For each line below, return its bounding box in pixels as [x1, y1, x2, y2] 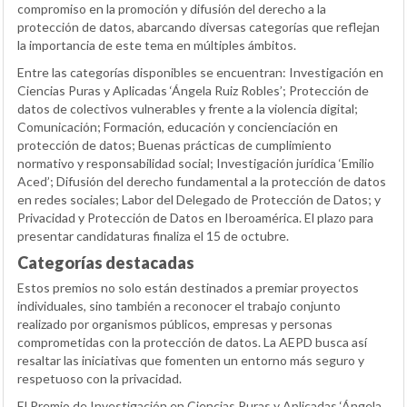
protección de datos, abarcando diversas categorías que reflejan [17, 19, 380, 35]
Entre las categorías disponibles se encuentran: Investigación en [17, 65, 383, 81]
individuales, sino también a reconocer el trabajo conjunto [17, 298, 341, 314]
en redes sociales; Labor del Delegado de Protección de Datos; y [17, 192, 381, 208]
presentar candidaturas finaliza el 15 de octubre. [17, 228, 289, 244]
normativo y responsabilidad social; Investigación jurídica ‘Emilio [17, 155, 374, 172]
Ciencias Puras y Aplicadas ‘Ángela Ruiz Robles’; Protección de [17, 83, 369, 99]
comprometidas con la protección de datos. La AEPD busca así [17, 334, 367, 351]
